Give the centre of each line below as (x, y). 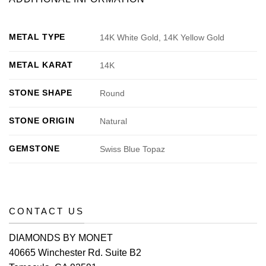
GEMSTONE (34, 148)
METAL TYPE (37, 37)
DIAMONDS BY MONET (61, 238)
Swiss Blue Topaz (133, 149)
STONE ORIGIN (42, 120)
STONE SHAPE (41, 92)
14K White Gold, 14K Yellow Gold (162, 37)
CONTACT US (47, 211)
